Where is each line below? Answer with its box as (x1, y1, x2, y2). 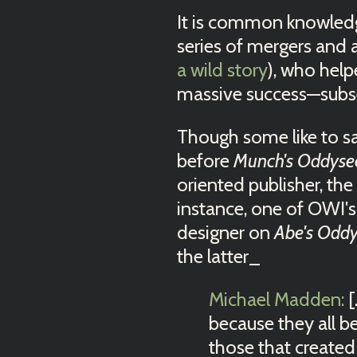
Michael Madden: (209, 288, 344, 311)
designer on (177, 221, 274, 244)
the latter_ (177, 245, 261, 268)
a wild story (177, 58, 267, 81)
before (177, 149, 233, 172)
